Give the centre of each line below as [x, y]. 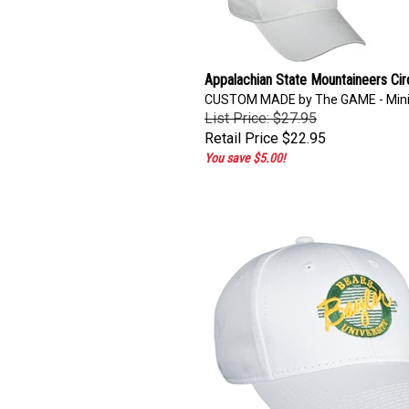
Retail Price [241, 134]
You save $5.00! [245, 153]
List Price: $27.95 [261, 114]
